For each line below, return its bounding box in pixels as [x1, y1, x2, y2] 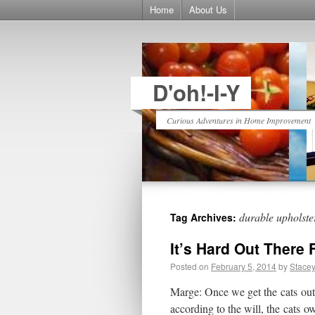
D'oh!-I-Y [153, 77, 240, 108]
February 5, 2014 [211, 260, 276, 272]
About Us [189, 3, 227, 16]
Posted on [170, 260, 209, 272]
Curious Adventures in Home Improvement [167, 115, 311, 126]
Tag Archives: [170, 210, 239, 224]
